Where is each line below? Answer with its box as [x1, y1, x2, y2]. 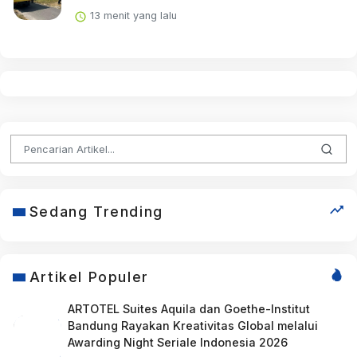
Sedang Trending [29, 203, 163, 221]
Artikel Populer [29, 269, 149, 286]
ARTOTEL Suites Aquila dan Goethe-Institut [67, 302, 310, 316]
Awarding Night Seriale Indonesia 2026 [67, 335, 288, 350]
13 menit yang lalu [86, 10, 177, 22]
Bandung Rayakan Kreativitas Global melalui [67, 319, 318, 333]
